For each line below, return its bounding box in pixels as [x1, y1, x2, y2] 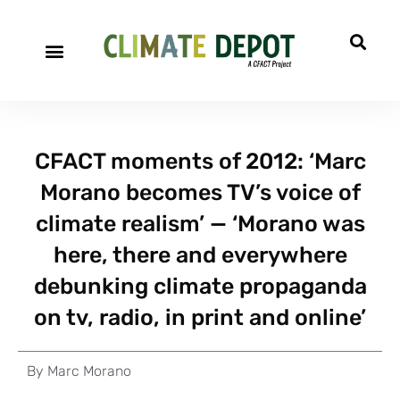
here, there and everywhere [53, 242, 347, 268]
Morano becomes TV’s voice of [39, 179, 361, 205]
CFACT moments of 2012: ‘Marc [34, 148, 366, 174]
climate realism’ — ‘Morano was [35, 211, 365, 237]
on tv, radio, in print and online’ [34, 304, 366, 330]
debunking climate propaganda [33, 273, 367, 299]
